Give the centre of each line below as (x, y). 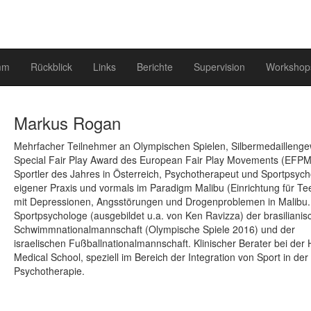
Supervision (219, 67)
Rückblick (51, 67)
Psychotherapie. (49, 271)
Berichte (155, 67)
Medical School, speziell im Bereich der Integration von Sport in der (161, 257)
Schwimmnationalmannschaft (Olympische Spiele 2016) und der (154, 229)
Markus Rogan (67, 123)
